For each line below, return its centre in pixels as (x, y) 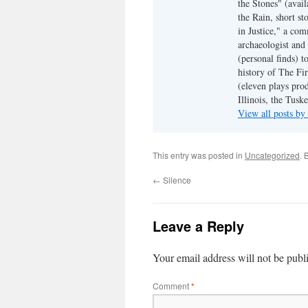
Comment (172, 286)
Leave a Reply (198, 226)
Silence (176, 180)
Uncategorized (272, 155)
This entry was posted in (199, 155)
